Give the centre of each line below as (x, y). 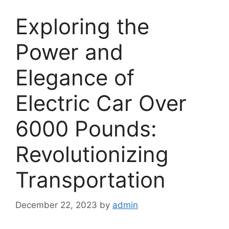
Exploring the (82, 26)
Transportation (90, 180)
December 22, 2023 (56, 205)
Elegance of (75, 77)
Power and (69, 52)
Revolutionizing (92, 154)
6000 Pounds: (86, 129)
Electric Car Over (101, 103)
